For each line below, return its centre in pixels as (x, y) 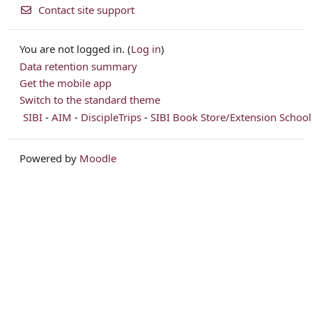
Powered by (49, 158)
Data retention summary (78, 67)
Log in (146, 49)
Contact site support (86, 9)
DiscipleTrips (111, 117)
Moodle (98, 158)
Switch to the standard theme (90, 99)
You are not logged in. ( (75, 49)
